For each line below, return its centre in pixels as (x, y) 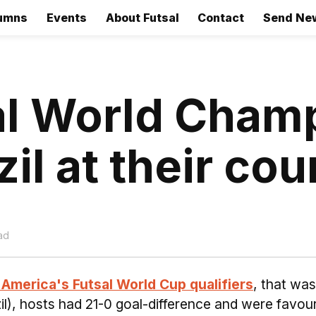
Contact (221, 18)
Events (66, 18)
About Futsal (142, 18)
